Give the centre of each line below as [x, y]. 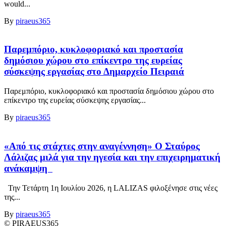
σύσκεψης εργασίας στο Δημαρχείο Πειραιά [94, 72]
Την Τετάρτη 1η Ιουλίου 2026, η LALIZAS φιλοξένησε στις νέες [111, 188]
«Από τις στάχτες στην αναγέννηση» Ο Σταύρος [102, 146]
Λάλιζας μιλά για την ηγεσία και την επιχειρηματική [112, 157]
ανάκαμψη [28, 168]
